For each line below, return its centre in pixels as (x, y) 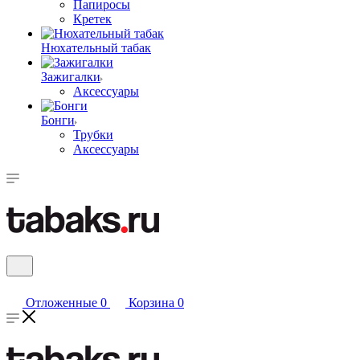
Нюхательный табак (96, 48)
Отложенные (61, 303)
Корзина (151, 303)
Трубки (93, 135)
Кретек (92, 19)
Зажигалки (71, 77)
